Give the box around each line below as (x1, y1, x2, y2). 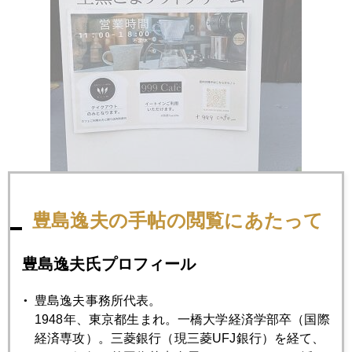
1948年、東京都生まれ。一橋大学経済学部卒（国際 (35, 313, 330, 326)
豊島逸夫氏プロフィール (22, 255, 196, 273)
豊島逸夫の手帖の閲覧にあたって (32, 210, 324, 231)
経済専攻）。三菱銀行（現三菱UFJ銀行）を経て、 (35, 332, 325, 345)
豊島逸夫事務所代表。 (35, 294, 162, 307)
